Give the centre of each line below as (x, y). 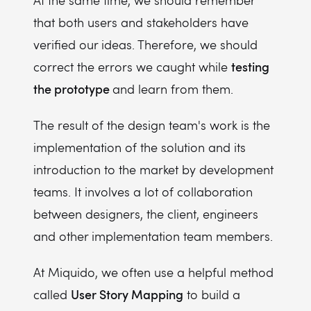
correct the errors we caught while (132, 67)
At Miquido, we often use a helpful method (153, 272)
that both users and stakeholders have (141, 22)
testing (250, 66)
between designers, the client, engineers (146, 214)
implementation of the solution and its (140, 147)
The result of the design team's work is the (152, 125)
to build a (212, 294)
